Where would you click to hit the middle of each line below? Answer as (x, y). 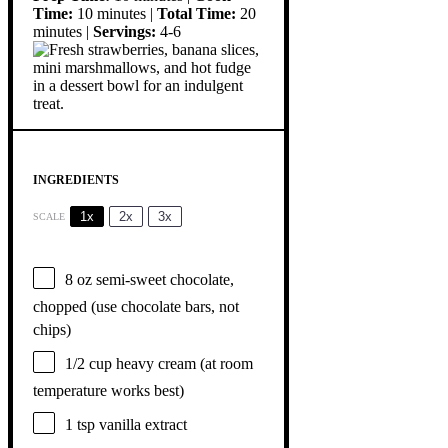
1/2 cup (88, 363)
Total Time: (196, 13)
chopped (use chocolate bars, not (136, 306)
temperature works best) (108, 390)
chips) (52, 329)
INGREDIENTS (76, 179)
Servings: (124, 31)
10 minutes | (115, 13)
